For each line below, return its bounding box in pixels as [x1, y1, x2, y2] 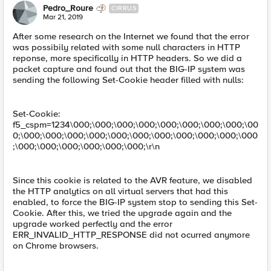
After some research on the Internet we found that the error [13, 31, 249, 42]
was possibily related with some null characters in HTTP [13, 42, 240, 53]
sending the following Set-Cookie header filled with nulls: [13, 74, 244, 85]
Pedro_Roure [43, 3, 93, 13]
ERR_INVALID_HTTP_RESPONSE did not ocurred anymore [13, 229, 250, 240]
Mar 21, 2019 [43, 13, 83, 22]
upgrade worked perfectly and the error [13, 218, 172, 229]
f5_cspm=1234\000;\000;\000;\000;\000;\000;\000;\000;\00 [13, 119, 258, 130]
